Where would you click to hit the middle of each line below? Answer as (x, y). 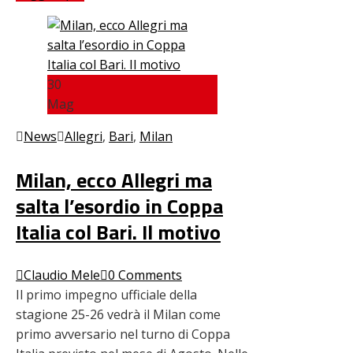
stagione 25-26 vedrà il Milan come (118, 314)
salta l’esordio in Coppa (119, 206)
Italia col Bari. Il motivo (118, 232)
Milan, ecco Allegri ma (114, 180)
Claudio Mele (62, 275)
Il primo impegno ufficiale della (106, 294)
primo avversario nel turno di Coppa (123, 334)
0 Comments (145, 275)
